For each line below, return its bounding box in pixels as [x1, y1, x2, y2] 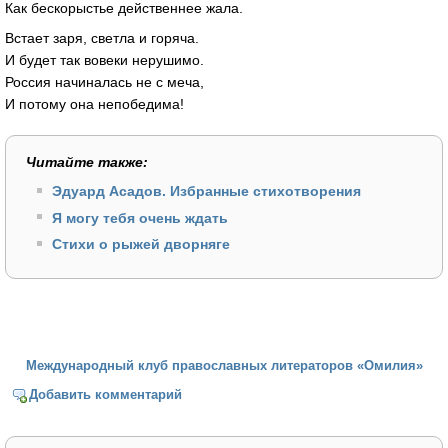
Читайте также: [26, 153, 148, 170]
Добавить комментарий [29, 386, 183, 402]
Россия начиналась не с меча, [5, 73, 204, 90]
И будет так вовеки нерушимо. [5, 51, 204, 68]
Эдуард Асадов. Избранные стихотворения [51, 183, 361, 200]
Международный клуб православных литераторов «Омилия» [25, 358, 423, 373]
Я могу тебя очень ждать [51, 209, 228, 226]
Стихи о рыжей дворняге [51, 236, 230, 253]
